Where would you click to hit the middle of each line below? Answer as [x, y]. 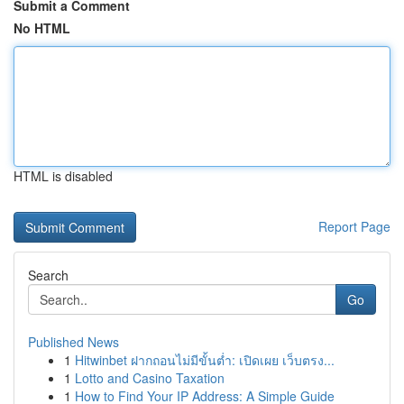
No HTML [42, 28]
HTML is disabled [63, 176]
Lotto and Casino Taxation [150, 378]
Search [48, 275]
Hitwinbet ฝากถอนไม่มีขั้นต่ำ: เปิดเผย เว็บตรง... [205, 360]
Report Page [354, 226]
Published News [73, 342]
